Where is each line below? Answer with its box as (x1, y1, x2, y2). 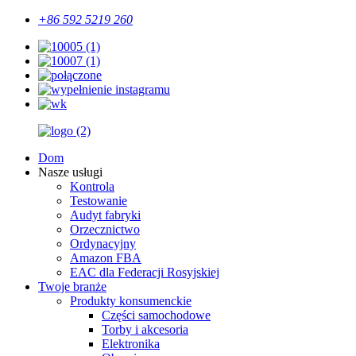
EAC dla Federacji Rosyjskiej (70, 265, 219, 279)
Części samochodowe (102, 308, 211, 322)
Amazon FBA (70, 251, 141, 265)
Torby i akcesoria (102, 323, 188, 336)
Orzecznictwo (70, 222, 140, 236)
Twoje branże (38, 280, 106, 293)
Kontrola (70, 180, 114, 193)
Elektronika (102, 337, 160, 350)
